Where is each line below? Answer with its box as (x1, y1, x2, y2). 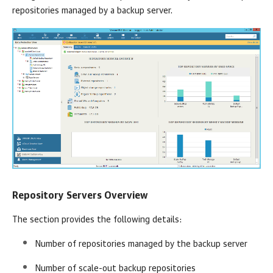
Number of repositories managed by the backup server (35, 240, 247, 249)
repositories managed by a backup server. (12, 7, 172, 15)
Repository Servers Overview (12, 191, 148, 201)
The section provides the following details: (12, 216, 182, 225)
